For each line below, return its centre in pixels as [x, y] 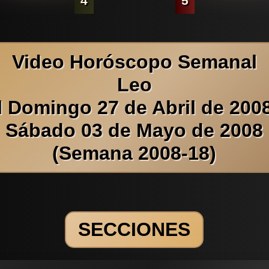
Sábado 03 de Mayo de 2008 [134, 130]
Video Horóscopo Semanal [134, 62]
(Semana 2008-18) [134, 153]
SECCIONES [134, 230]
